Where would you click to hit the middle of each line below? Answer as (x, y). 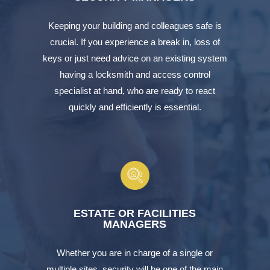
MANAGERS (135, 224)
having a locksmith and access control (135, 74)
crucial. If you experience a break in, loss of (135, 42)
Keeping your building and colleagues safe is (135, 25)
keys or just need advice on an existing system (135, 58)
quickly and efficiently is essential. (135, 107)
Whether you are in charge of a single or (135, 253)
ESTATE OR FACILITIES (135, 213)
